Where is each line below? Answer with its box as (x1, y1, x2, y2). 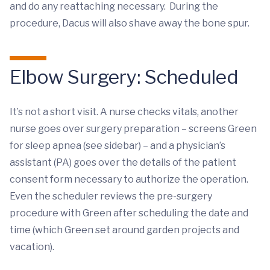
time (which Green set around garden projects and (10, 224, 239, 236)
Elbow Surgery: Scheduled (10, 65, 239, 89)
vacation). (10, 241, 54, 253)
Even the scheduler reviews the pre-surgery (10, 190, 212, 202)
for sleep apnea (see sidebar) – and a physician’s (10, 140, 225, 151)
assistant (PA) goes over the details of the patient (10, 157, 236, 168)
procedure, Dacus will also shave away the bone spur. (10, 17, 250, 29)
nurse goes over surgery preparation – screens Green (10, 123, 257, 134)
